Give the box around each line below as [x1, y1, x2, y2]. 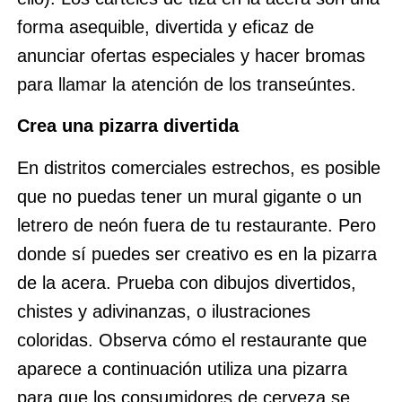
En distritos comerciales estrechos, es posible [16, 157, 380, 178]
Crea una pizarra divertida [16, 116, 239, 136]
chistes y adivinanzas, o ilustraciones [16, 301, 310, 321]
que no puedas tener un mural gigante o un [16, 186, 362, 206]
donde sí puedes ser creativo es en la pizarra [16, 243, 377, 264]
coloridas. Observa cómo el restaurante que [16, 329, 367, 350]
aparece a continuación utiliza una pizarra [16, 358, 347, 379]
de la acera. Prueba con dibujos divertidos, [16, 272, 356, 293]
